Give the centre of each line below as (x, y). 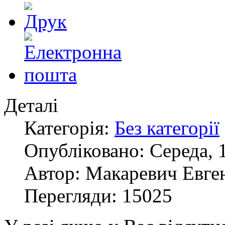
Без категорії (167, 128)
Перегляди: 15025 (98, 196)
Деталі (31, 105)
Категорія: (69, 128)
